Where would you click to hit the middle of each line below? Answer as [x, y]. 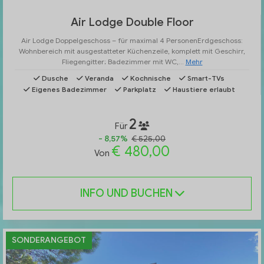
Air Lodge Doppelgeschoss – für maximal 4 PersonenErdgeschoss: [132, 41]
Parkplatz [138, 90]
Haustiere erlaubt [203, 90]
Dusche [54, 78]
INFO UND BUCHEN [127, 194]
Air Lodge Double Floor [132, 22]
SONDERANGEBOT [49, 240]
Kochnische [150, 78]
